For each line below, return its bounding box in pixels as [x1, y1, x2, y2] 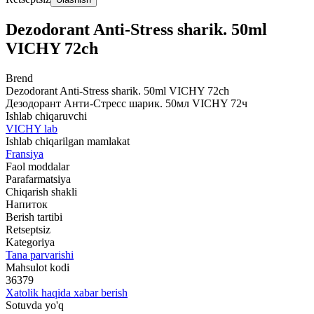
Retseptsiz [6, 224, 50, 236]
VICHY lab [6, 123, 57, 135]
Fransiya [6, 148, 43, 161]
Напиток [6, 198, 48, 211]
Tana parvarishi [6, 249, 74, 261]
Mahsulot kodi [6, 261, 69, 274]
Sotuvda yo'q [6, 299, 64, 312]
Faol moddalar [6, 161, 69, 173]
